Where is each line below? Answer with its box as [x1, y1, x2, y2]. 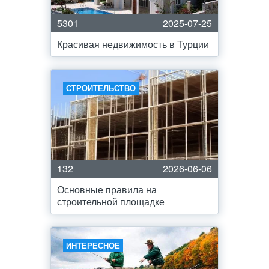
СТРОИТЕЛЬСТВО [66, 82, 136, 94]
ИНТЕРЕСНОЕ [66, 240, 120, 251]
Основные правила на [57, 183, 157, 196]
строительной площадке [57, 195, 165, 208]
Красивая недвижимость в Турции [57, 37, 209, 51]
